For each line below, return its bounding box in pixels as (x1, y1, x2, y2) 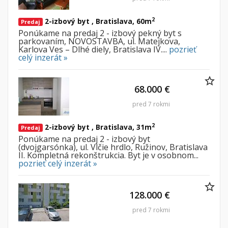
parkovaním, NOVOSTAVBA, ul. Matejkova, (18, 36, 180, 47)
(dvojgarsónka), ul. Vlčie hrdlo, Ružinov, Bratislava (18, 141, 208, 153)
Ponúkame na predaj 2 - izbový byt (18, 133, 150, 145)
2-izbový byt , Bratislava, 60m (43, 16, 152, 26)
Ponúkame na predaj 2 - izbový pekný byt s (18, 27, 182, 39)
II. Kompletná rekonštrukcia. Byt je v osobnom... (18, 150, 198, 161)
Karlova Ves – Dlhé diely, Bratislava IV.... (18, 44, 169, 55)
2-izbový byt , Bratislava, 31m (43, 122, 152, 132)
